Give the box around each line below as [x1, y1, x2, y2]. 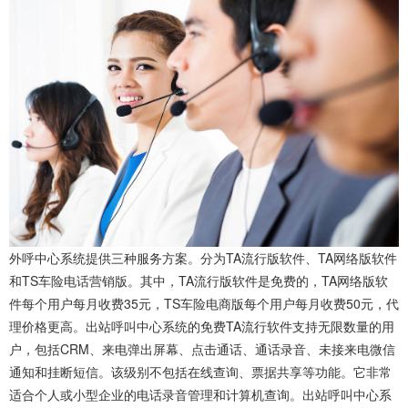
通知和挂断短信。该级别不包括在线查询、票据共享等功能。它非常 [9, 362, 392, 381]
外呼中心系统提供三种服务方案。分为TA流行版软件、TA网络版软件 [9, 248, 397, 267]
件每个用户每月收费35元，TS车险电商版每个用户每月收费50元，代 [9, 293, 399, 312]
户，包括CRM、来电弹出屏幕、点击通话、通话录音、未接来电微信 [9, 339, 395, 358]
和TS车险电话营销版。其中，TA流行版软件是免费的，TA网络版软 [9, 270, 388, 290]
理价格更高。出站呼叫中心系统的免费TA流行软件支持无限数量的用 [9, 316, 394, 335]
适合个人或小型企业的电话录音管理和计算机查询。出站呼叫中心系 [9, 384, 392, 403]
